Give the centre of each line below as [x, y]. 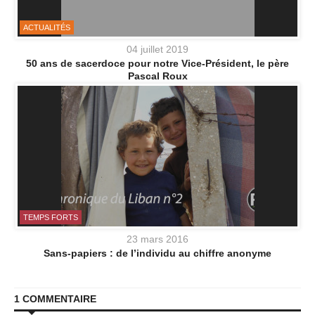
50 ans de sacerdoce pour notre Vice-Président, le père [157, 64]
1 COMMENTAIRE [55, 299]
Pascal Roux [157, 76]
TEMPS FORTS [51, 218]
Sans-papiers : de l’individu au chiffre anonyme [157, 253]
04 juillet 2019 [157, 50]
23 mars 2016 [157, 239]
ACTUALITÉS [47, 28]
